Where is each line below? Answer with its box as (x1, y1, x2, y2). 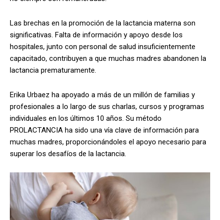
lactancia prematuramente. (10, 66, 96, 75)
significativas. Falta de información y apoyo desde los (10, 30, 183, 40)
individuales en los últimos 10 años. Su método (10, 114, 162, 123)
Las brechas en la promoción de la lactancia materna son (10, 19, 195, 28)
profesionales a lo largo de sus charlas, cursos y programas (10, 102, 204, 111)
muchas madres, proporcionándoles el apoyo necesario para (10, 137, 206, 147)
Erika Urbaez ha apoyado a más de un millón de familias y (10, 90, 195, 100)
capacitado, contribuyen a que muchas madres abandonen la (10, 54, 206, 63)
